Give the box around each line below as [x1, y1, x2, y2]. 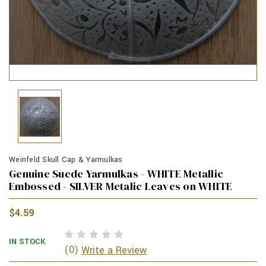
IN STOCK [9, 236, 45, 248]
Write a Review [81, 243, 147, 258]
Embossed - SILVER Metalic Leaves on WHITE [9, 179, 233, 194]
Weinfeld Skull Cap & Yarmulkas [9, 154, 123, 166]
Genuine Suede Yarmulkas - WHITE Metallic [9, 166, 223, 182]
